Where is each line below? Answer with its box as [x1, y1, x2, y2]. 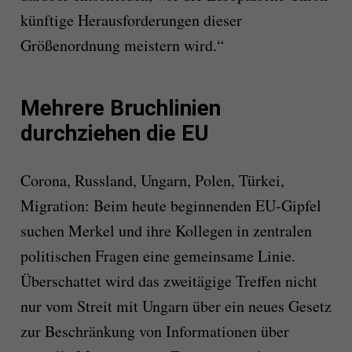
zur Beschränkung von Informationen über [20, 321, 289, 343]
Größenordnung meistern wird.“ [20, 35, 224, 57]
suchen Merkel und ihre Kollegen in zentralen [20, 220, 312, 242]
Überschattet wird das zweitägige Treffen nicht [20, 270, 317, 292]
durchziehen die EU [20, 120, 209, 147]
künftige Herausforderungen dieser [20, 9, 242, 31]
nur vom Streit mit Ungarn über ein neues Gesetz [20, 295, 332, 317]
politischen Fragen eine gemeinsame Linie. [20, 245, 295, 267]
